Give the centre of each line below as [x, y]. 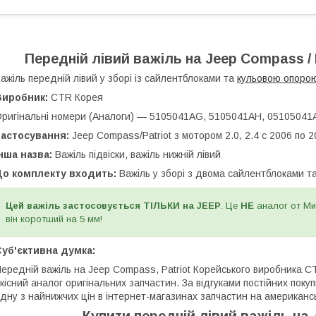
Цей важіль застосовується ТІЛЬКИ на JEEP [113, 205]
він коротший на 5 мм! [54, 219]
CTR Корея [75, 97]
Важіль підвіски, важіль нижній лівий [138, 154]
